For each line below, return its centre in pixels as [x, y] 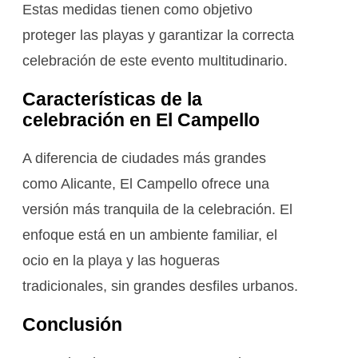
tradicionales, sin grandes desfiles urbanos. [160, 286]
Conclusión [72, 324]
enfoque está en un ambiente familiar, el [150, 235]
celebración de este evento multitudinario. [155, 60]
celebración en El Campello [141, 119]
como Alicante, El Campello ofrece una [146, 183]
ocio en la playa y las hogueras [121, 260]
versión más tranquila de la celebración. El [157, 209]
